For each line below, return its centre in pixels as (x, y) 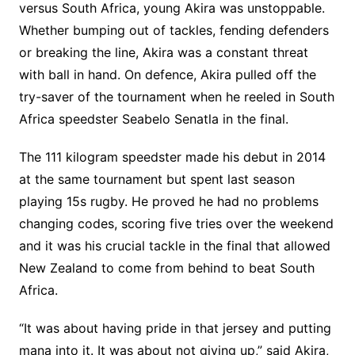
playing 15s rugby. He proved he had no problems (168, 201)
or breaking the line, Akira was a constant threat (163, 52)
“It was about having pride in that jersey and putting (175, 328)
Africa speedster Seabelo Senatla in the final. (153, 119)
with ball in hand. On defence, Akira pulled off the (167, 74)
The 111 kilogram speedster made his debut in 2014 (172, 157)
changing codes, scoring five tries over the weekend (176, 223)
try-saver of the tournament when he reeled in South (176, 97)
